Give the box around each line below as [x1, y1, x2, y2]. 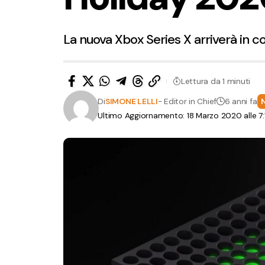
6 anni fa [224, 96, 257, 107]
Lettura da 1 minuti [180, 75, 251, 86]
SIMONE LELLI [105, 96, 158, 107]
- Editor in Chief [157, 96, 216, 107]
